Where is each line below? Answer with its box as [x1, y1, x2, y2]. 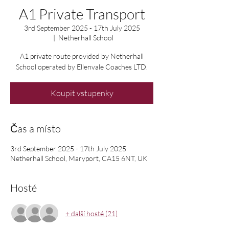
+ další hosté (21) [65, 209, 118, 218]
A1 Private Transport [18, 5, 145, 23]
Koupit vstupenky [50, 88, 113, 99]
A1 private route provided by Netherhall [20, 52, 144, 61]
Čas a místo [10, 122, 61, 135]
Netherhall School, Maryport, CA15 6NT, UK [10, 154, 147, 163]
